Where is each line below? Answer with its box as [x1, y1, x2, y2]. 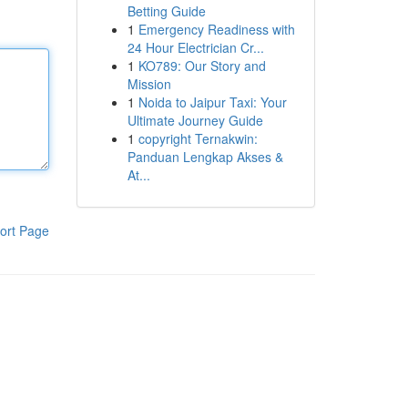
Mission [127, 75, 171, 93]
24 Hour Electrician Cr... [127, 38, 264, 56]
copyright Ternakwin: [138, 129, 258, 148]
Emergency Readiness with [138, 20, 295, 38]
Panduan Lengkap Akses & [127, 148, 283, 166]
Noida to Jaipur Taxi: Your [138, 93, 287, 111]
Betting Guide [127, 2, 206, 20]
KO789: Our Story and [138, 56, 266, 75]
